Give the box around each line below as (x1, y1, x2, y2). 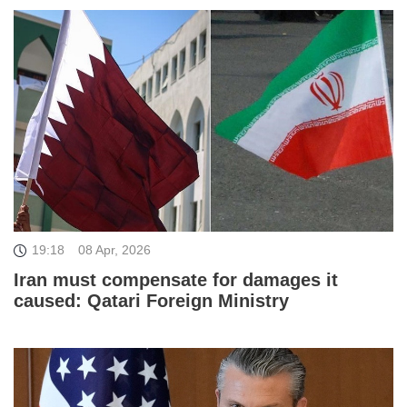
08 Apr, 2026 (78, 242, 151, 257)
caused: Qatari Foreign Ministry (14, 290, 289, 311)
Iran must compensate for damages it (14, 269, 338, 290)
